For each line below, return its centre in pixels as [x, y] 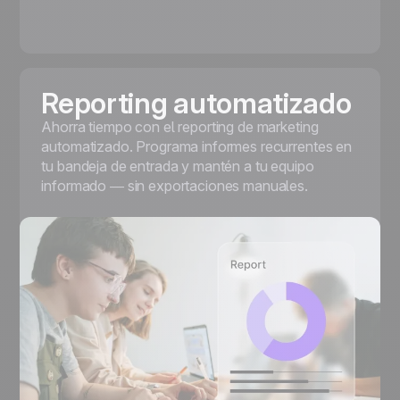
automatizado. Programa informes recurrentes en [196, 146]
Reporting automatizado [196, 103]
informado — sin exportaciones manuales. [175, 185]
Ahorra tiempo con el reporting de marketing [180, 126]
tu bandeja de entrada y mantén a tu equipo [178, 166]
